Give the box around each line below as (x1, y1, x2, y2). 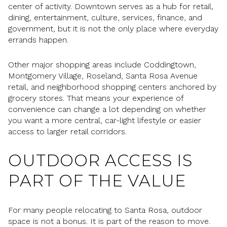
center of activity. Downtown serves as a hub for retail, (8, 2, 213, 12)
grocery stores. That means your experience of (8, 93, 183, 103)
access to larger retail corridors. (8, 126, 127, 136)
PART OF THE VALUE (8, 171, 186, 191)
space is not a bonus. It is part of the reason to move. (8, 216, 210, 226)
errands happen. (8, 35, 68, 45)
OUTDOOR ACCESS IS (8, 150, 193, 171)
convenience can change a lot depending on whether (8, 104, 206, 114)
